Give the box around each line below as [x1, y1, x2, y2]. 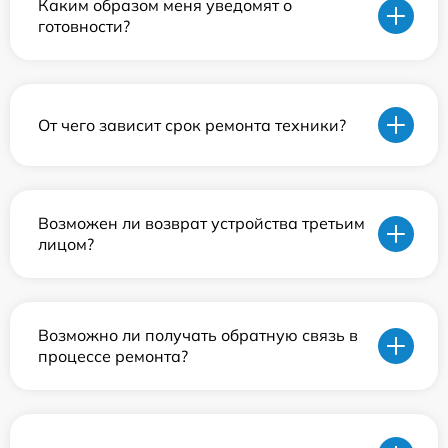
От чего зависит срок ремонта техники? [38, 114, 346, 135]
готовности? [38, 16, 130, 36]
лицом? [38, 234, 94, 254]
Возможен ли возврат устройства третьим [38, 213, 365, 233]
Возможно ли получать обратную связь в [38, 325, 358, 345]
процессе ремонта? [38, 346, 188, 366]
